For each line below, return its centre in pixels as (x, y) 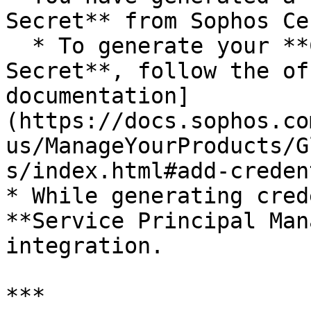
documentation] (98, 96)
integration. (85, 246)
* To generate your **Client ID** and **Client (19, 46)
